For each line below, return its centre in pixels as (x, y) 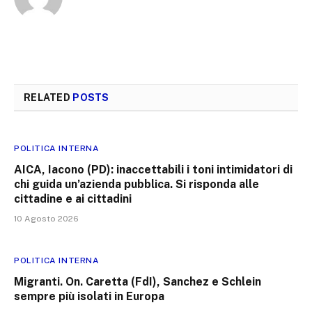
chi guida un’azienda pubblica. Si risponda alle (136, 184)
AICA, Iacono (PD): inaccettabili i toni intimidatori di (153, 169)
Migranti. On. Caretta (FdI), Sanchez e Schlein (138, 281)
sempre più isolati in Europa (89, 296)
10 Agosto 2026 (46, 218)
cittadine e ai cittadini (73, 198)
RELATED (48, 97)
